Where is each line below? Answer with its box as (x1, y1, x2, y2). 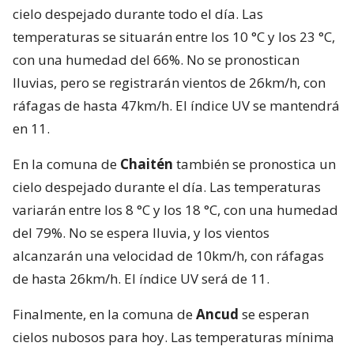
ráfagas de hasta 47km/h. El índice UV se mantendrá (13, 96, 340, 115)
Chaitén (120, 154, 173, 173)
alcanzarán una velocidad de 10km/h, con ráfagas (13, 246, 324, 265)
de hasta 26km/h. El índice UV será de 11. (13, 269, 269, 288)
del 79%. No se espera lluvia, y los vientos (13, 223, 269, 242)
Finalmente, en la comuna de (13, 304, 196, 323)
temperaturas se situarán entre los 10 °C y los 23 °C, (13, 27, 335, 46)
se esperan (239, 304, 309, 323)
